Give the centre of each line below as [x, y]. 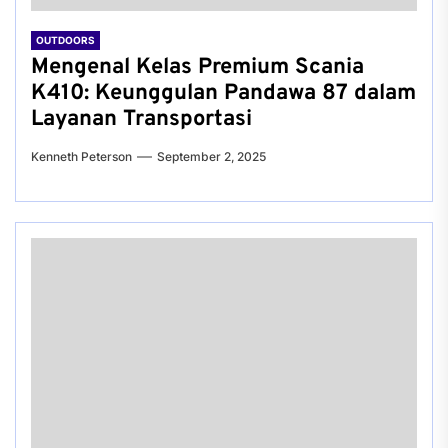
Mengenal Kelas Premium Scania [197, 67]
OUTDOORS [65, 40]
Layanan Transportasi [141, 119]
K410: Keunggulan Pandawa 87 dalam [223, 93]
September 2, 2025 [211, 156]
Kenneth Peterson [81, 156]
